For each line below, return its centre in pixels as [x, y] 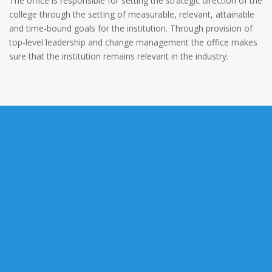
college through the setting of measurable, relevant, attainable [132, 15]
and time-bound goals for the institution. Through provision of [131, 29]
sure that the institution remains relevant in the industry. [119, 56]
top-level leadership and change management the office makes [133, 42]
